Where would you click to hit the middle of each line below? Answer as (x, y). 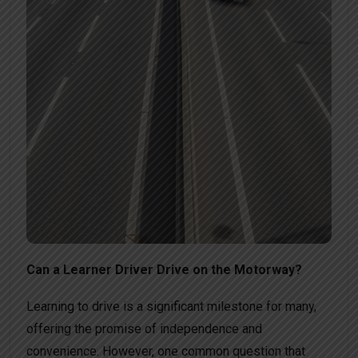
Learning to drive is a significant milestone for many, (171, 307)
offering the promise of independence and (144, 329)
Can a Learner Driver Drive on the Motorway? (164, 270)
